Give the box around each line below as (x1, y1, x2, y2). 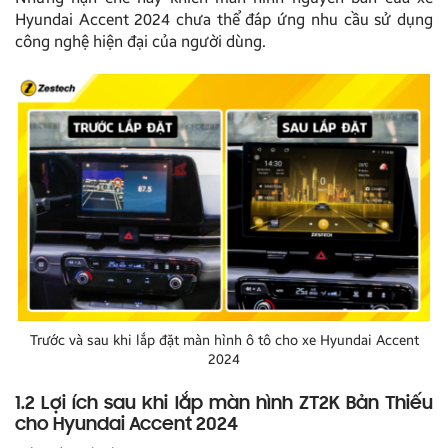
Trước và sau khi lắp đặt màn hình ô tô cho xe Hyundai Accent (29, 332, 419, 350)
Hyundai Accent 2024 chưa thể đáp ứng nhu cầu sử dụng (15, 9, 433, 29)
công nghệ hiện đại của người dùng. (15, 31, 266, 51)
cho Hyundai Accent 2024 (15, 415, 238, 436)
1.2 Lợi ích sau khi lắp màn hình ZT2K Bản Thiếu (15, 394, 433, 415)
